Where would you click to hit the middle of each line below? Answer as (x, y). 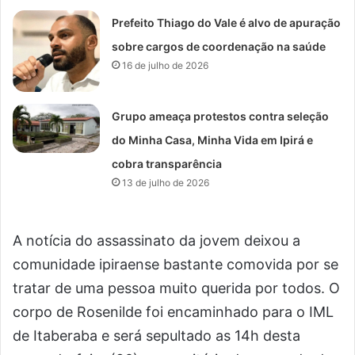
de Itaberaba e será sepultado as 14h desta (157, 336)
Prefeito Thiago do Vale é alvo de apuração (227, 23)
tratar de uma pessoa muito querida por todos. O (176, 288)
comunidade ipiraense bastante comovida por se (176, 265)
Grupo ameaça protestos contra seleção (221, 116)
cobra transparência (167, 164)
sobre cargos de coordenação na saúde (219, 46)
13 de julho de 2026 (166, 183)
